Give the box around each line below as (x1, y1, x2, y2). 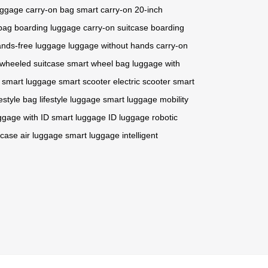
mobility (160, 94, 188, 104)
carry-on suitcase (83, 22, 148, 32)
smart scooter (59, 76, 111, 86)
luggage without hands (68, 40, 154, 50)
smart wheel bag (67, 58, 130, 68)
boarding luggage (14, 22, 81, 32)
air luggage (20, 130, 63, 140)
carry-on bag (26, 4, 74, 14)
